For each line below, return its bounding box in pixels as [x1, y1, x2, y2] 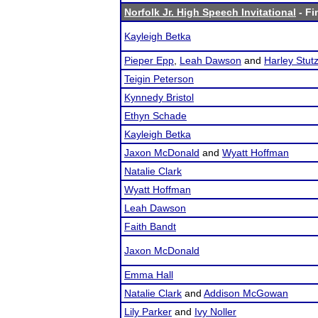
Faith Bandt [124, 221, 176, 232]
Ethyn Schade [124, 110, 187, 121]
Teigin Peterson [124, 73, 194, 84]
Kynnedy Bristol [124, 92, 194, 103]
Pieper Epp [124, 55, 174, 66]
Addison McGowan [204, 287, 288, 299]
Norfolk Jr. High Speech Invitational [124, 6, 296, 18]
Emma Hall [124, 269, 173, 280]
